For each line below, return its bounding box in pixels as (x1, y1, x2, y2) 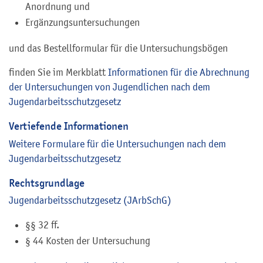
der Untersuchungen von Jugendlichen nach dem (9, 80, 210, 93)
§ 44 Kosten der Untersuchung (25, 235, 150, 247)
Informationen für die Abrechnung (108, 66, 249, 78)
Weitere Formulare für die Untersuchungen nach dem (9, 137, 226, 150)
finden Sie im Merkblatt (9, 66, 108, 78)
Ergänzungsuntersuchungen (25, 16, 140, 28)
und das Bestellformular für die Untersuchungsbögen (9, 42, 228, 54)
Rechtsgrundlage (9, 176, 85, 190)
